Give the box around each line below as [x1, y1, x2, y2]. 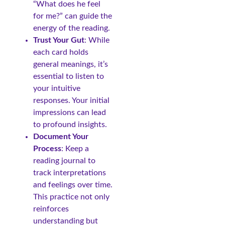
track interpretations [33, 168, 106, 177]
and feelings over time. [33, 180, 113, 189]
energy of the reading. [33, 24, 110, 32]
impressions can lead [33, 108, 106, 117]
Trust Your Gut [33, 36, 84, 44]
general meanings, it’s [33, 60, 108, 68]
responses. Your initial [33, 96, 109, 104]
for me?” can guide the [33, 12, 112, 20]
